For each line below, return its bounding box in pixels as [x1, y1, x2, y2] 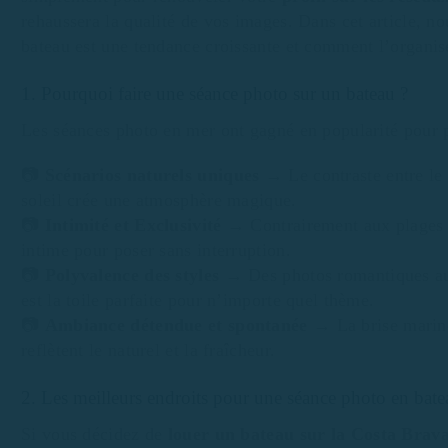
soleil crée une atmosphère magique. [21, 189, 297, 210]
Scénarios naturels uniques [44, 164, 260, 185]
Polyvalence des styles [44, 264, 220, 285]
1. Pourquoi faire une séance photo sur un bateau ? [21, 82, 408, 104]
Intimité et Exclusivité [44, 214, 222, 235]
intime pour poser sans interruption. [21, 239, 291, 260]
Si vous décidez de [21, 424, 168, 445]
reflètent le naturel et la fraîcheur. [21, 339, 276, 360]
